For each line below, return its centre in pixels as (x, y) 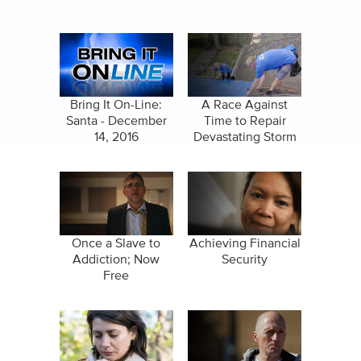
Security (245, 260)
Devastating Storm (245, 137)
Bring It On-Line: (116, 105)
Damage (245, 154)
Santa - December (116, 121)
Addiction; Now (116, 260)
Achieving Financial (245, 244)
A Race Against (245, 105)
